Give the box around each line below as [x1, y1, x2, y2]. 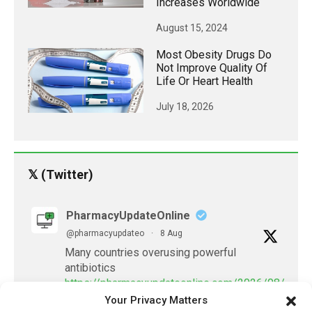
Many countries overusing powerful [65, 245, 236, 259]
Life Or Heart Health [156, 74, 253, 88]
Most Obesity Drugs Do [156, 47, 272, 61]
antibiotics [65, 260, 116, 274]
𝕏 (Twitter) [28, 166, 93, 182]
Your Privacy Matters [104, 293, 208, 306]
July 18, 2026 [156, 100, 214, 112]
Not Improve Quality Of [156, 61, 267, 75]
